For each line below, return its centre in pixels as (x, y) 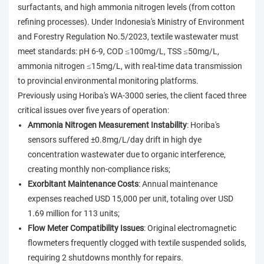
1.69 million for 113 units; (73, 214)
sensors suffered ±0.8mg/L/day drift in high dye (114, 140)
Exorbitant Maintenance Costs (83, 184)
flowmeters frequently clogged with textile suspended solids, (137, 243)
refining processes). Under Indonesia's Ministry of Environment (131, 22)
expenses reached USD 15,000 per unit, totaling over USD (130, 199)
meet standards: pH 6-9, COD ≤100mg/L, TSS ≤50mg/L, (118, 52)
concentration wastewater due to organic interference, (126, 155)
